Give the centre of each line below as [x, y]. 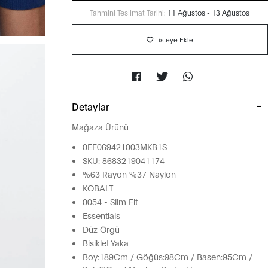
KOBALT [98, 188]
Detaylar [90, 106]
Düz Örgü [101, 229]
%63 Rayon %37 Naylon [129, 174]
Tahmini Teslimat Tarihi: [128, 12]
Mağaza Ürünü [100, 127]
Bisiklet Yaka [105, 243]
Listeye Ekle [174, 39]
